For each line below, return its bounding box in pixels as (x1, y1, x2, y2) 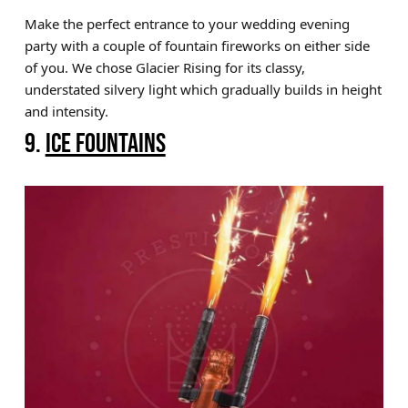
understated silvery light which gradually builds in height (24, 80, 382, 98)
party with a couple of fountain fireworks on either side (24, 36, 370, 55)
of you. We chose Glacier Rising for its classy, (24, 58, 305, 76)
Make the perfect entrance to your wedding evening (24, 15, 350, 33)
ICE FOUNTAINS (45, 127, 166, 158)
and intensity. (24, 102, 108, 120)
